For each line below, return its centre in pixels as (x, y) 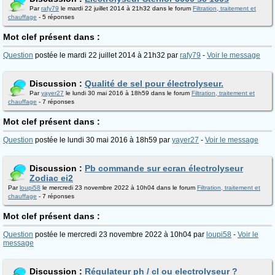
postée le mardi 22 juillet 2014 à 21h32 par (107, 55)
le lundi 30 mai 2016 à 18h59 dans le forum (128, 93)
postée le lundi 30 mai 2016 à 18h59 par (103, 140)
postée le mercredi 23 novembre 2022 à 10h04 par (120, 234)
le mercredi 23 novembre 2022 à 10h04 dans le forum (119, 188)
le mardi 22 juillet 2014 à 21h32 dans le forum (126, 8)
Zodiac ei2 (51, 178)
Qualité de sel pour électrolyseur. (154, 83)
